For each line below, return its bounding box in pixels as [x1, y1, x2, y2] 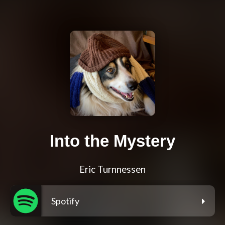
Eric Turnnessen [79, 164, 146, 175]
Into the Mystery [50, 132, 175, 151]
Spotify [51, 195, 79, 207]
